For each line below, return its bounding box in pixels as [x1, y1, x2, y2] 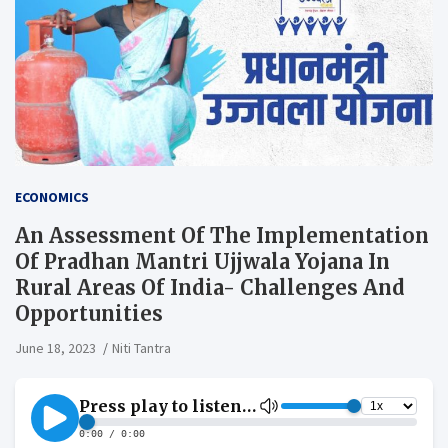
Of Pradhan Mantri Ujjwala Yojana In [15, 248, 390, 274]
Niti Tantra [112, 338, 171, 357]
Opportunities [15, 300, 163, 326]
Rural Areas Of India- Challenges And [15, 274, 405, 300]
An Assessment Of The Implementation [15, 222, 429, 248]
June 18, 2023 [15, 338, 96, 357]
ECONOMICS [15, 187, 89, 206]
